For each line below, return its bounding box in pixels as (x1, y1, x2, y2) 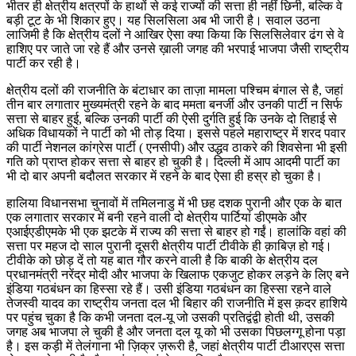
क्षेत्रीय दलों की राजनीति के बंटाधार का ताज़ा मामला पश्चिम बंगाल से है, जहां (6, 83, 343, 97)
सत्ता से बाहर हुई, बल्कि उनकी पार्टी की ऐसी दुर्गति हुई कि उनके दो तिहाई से (6, 111, 337, 126)
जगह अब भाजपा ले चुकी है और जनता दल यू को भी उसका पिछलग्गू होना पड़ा (6, 324, 346, 339)
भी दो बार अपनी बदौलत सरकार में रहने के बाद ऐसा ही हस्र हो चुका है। (6, 168, 326, 183)
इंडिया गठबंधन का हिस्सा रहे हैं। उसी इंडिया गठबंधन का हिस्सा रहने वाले (6, 281, 331, 296)
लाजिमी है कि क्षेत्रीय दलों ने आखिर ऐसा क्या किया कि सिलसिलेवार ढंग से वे (6, 27, 344, 41)
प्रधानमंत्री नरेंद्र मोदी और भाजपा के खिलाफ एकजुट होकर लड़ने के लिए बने (6, 267, 349, 281)
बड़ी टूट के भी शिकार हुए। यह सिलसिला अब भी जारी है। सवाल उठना (6, 13, 320, 27)
